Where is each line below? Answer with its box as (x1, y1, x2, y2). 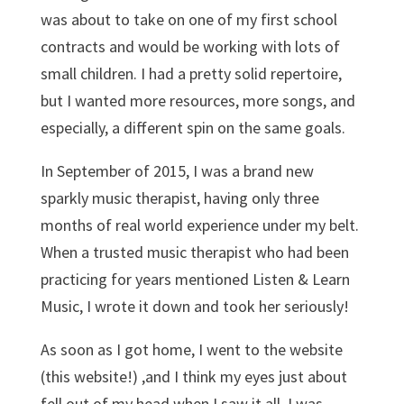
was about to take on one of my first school (40, 8, 337, 30)
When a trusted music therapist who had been (40, 241, 349, 262)
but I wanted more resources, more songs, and (40, 89, 355, 111)
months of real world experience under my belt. (40, 214, 359, 235)
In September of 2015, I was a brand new (40, 160, 314, 181)
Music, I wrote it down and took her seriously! (40, 295, 349, 317)
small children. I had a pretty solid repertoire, (40, 62, 342, 84)
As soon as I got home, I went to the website (40, 338, 343, 360)
